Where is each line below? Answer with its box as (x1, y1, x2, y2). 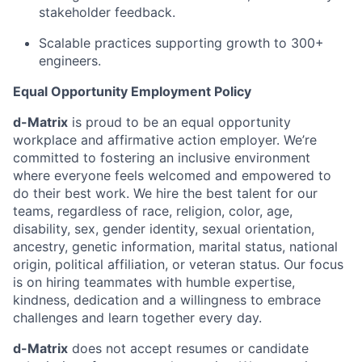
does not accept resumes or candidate (68, 339, 309, 356)
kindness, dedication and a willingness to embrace (13, 291, 321, 308)
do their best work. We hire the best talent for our (13, 184, 318, 201)
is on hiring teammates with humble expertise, (13, 273, 295, 290)
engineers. (39, 52, 101, 69)
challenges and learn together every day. (13, 309, 262, 326)
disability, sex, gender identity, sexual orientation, (13, 220, 314, 237)
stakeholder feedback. (39, 3, 175, 20)
